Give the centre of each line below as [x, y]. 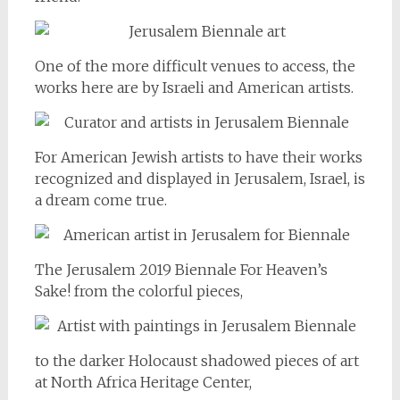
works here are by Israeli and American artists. [194, 87]
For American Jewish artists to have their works [198, 157]
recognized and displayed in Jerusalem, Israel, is [200, 178]
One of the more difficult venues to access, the [195, 66]
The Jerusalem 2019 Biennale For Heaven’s [181, 269]
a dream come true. [100, 200]
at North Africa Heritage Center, [143, 382]
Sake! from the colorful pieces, [138, 291]
